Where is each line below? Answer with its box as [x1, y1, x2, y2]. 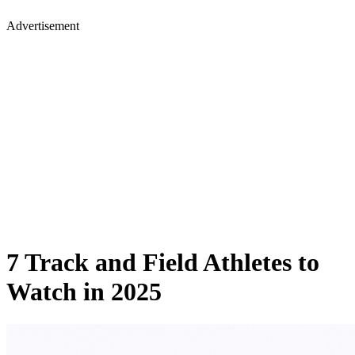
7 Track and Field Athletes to [6, 248, 319, 277]
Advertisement [6, 19, 79, 32]
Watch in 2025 [6, 277, 162, 307]
